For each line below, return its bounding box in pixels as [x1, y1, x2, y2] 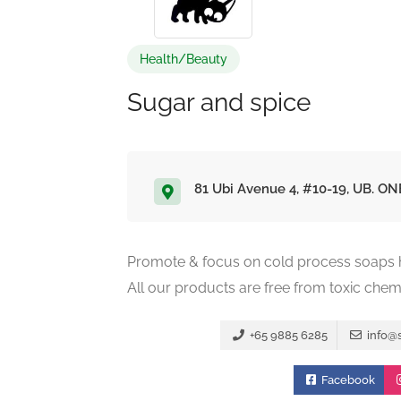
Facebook [318, 373, 375, 387]
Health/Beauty [140, 52, 227, 66]
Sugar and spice [127, 88, 311, 117]
